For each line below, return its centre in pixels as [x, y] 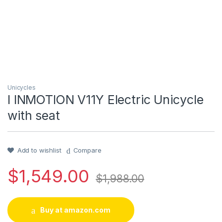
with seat [34, 116]
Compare [87, 150]
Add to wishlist [39, 150]
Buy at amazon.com [75, 210]
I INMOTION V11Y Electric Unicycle [106, 100]
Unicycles [22, 88]
